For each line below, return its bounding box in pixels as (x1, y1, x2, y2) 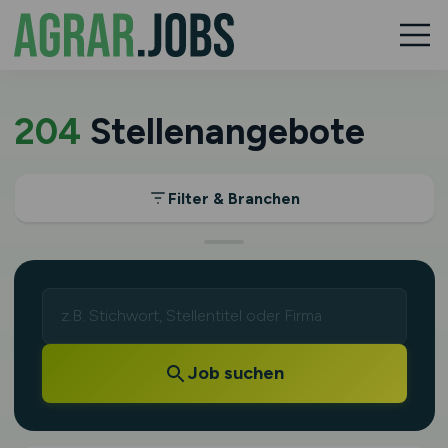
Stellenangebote (80, 110, 365, 153)
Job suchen (188, 362, 284, 384)
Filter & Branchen (168, 188, 300, 208)
